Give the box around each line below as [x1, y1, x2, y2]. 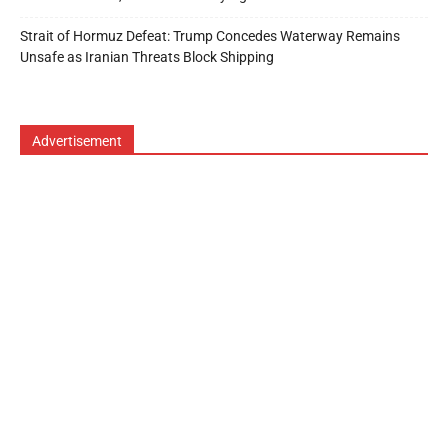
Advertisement [32, 132, 122, 149]
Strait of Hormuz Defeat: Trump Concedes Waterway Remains [20, 27, 400, 44]
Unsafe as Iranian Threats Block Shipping [20, 48, 274, 65]
